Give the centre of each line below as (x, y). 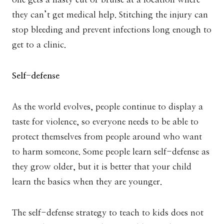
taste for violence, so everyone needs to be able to (105, 122)
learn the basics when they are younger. (88, 182)
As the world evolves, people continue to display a (107, 107)
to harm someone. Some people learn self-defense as (111, 152)
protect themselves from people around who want (107, 137)
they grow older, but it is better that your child (102, 167)
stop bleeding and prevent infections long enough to (112, 30)
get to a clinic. (39, 45)
